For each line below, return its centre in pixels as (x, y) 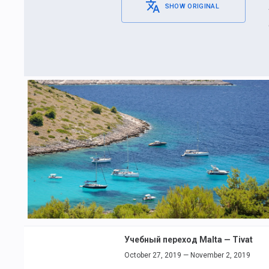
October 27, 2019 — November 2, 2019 (187, 255)
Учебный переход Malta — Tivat (189, 239)
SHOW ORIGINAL (192, 6)
